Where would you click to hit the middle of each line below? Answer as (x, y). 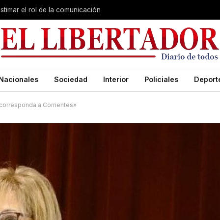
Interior (116, 79)
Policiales (161, 79)
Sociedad (71, 79)
